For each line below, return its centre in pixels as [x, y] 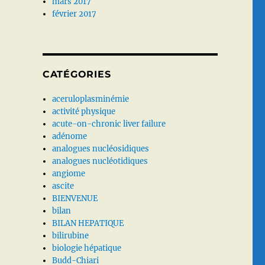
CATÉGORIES [77, 74]
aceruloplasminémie [91, 99]
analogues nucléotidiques [100, 161]
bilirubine [71, 236]
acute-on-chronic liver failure [109, 124]
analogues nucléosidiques [101, 149]
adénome [70, 136]
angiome [69, 174]
